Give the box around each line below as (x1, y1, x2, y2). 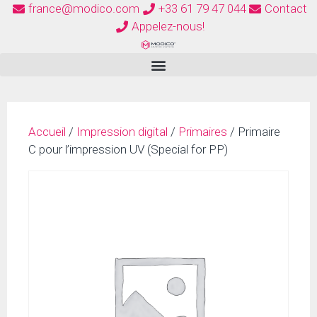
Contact (264, 1, 307, 16)
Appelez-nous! (131, 19, 204, 33)
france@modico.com (28, 1, 140, 16)
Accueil (28, 125, 66, 139)
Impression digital (76, 125, 168, 139)
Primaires (178, 125, 227, 139)
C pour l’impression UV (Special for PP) (28, 142, 228, 156)
